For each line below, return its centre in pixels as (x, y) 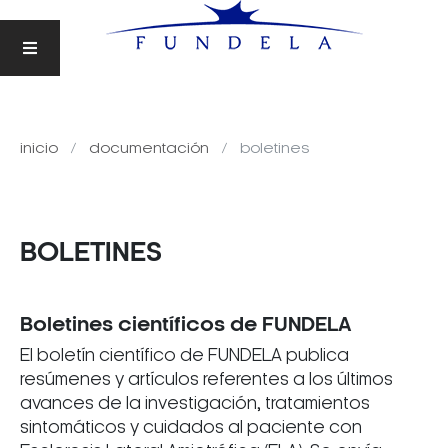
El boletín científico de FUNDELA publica (184, 355)
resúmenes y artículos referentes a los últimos (206, 379)
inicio (41, 148)
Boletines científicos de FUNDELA (186, 324)
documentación (151, 148)
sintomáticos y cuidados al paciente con (191, 427)
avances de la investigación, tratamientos (195, 403)
